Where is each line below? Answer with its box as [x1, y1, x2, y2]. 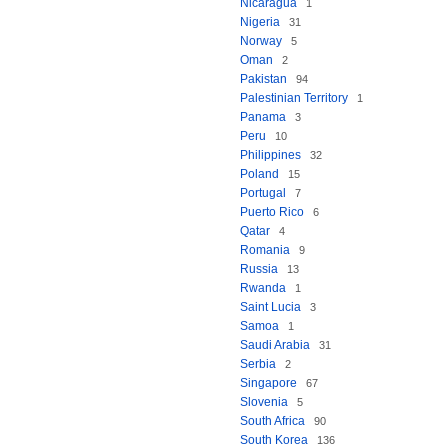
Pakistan [240, 72, 287, 86]
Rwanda [240, 281, 286, 295]
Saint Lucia [240, 300, 301, 314]
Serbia [240, 357, 276, 371]
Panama [240, 110, 286, 124]
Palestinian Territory [240, 91, 348, 105]
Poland [240, 167, 279, 181]
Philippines [240, 148, 301, 162]
